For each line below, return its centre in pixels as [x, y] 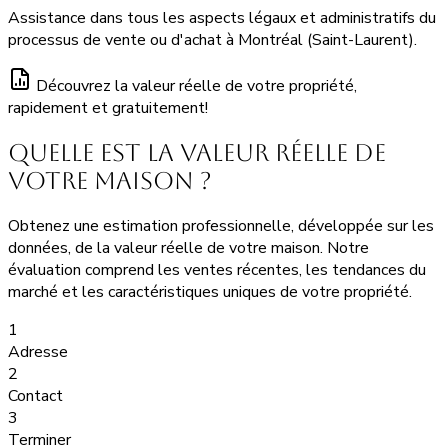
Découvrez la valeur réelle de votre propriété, [196, 86]
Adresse [38, 351]
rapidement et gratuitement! [108, 108]
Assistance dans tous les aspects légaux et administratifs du [222, 18]
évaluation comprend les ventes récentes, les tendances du [217, 269]
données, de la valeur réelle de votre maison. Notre [188, 247]
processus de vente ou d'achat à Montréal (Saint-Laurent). [212, 40]
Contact [35, 395]
